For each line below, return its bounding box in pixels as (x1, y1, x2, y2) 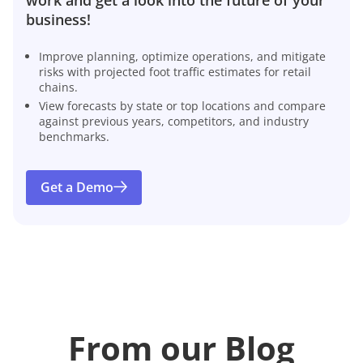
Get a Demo (41, 178, 113, 197)
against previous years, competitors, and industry (39, 113, 309, 129)
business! (26, 9, 91, 29)
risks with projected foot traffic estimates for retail (39, 63, 311, 79)
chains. (39, 79, 78, 95)
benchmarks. (39, 128, 109, 144)
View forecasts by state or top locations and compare (39, 97, 326, 113)
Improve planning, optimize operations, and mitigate (39, 48, 326, 64)
